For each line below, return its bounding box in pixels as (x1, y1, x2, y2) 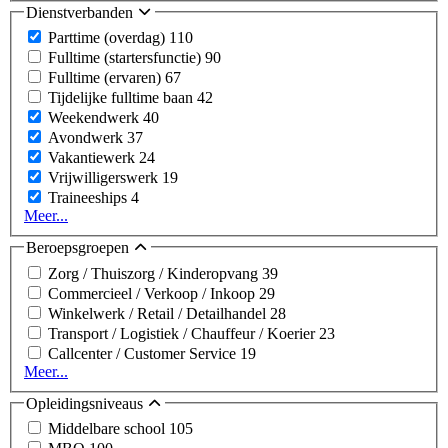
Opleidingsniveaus (26, 394, 147, 412)
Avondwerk (48, 129, 127, 147)
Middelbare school (48, 420, 169, 438)
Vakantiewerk (48, 149, 139, 167)
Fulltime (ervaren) (48, 69, 165, 87)
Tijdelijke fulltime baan (48, 89, 197, 107)
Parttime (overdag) (48, 29, 169, 47)
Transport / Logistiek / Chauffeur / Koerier (48, 324, 319, 342)
